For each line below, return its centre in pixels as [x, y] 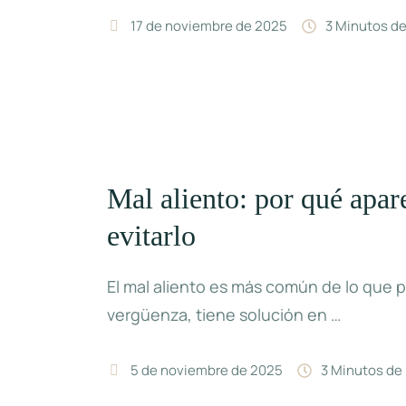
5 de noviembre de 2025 [207, 371]
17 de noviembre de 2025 [209, 26]
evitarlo [152, 236]
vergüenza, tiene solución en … [224, 315]
